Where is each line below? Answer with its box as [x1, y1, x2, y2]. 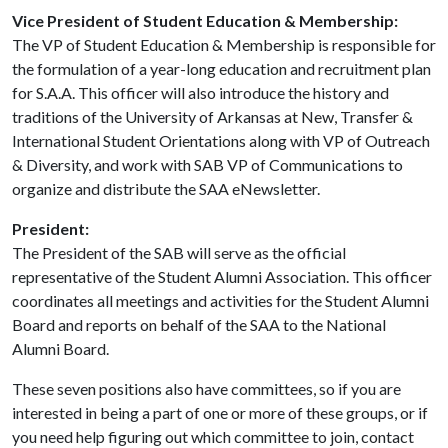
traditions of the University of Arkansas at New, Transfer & [12, 107, 413, 126]
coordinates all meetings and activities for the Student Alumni [12, 291, 429, 310]
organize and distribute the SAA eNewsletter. [12, 179, 320, 198]
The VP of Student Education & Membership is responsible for [12, 35, 436, 54]
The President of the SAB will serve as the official [12, 243, 346, 262]
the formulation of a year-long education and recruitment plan [12, 59, 431, 78]
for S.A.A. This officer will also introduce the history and [12, 83, 389, 102]
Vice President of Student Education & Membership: [12, 11, 398, 30]
